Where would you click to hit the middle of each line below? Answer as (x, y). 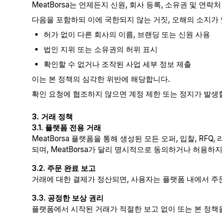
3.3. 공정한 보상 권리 (68, 198)
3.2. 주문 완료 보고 (64, 168)
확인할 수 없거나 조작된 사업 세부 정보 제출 (117, 64)
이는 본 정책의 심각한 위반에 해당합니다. (101, 79)
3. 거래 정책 (52, 117)
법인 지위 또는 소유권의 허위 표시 (101, 49)
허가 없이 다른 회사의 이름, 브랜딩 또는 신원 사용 (127, 34)
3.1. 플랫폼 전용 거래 (66, 128)
